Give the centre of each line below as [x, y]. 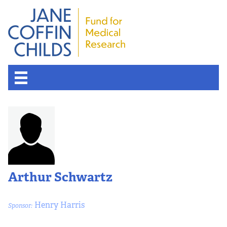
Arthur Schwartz [60, 177]
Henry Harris [59, 205]
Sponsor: [20, 205]
